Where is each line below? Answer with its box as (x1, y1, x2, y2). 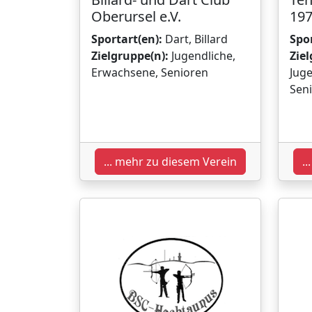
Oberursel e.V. (91, 6, 181, 26)
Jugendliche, (169, 47, 235, 63)
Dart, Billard (162, 31, 228, 47)
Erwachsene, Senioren (91, 64, 208, 80)
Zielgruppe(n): (91, 47, 169, 63)
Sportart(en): (91, 31, 162, 47)
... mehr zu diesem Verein (104, 153, 237, 169)
